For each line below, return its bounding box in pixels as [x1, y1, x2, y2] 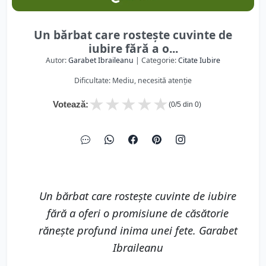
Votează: [53, 99, 88, 109]
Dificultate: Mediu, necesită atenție [74, 75, 192, 85]
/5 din [175, 100, 195, 109]
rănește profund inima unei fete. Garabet [38, 223, 237, 237]
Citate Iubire [178, 55, 220, 65]
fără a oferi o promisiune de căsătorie [47, 205, 229, 220]
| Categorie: [134, 55, 178, 65]
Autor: [46, 55, 68, 65]
